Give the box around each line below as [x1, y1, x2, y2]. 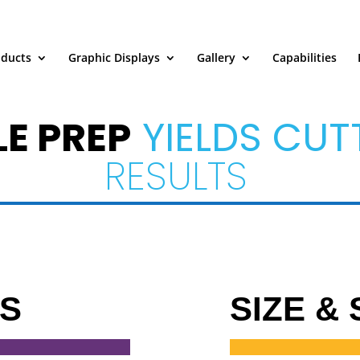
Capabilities [272, 50, 337, 65]
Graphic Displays [68, 50, 160, 65]
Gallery [197, 50, 235, 65]
